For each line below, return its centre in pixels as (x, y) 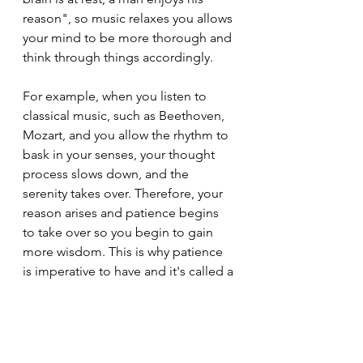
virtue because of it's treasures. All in (129, 290)
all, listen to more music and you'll (122, 310)
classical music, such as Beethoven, (125, 115)
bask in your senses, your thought (120, 154)
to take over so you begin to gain (120, 232)
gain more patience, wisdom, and (121, 329)
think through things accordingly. (120, 57)
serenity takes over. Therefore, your (124, 193)
